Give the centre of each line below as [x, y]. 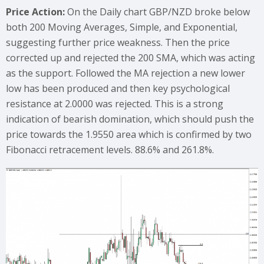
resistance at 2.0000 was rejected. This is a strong [115, 104]
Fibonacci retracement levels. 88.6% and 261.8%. [110, 150]
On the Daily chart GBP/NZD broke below [159, 12]
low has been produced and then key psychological [118, 88]
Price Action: [37, 12]
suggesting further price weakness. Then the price [118, 42]
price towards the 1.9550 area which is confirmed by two [129, 134]
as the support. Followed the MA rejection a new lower [126, 73]
